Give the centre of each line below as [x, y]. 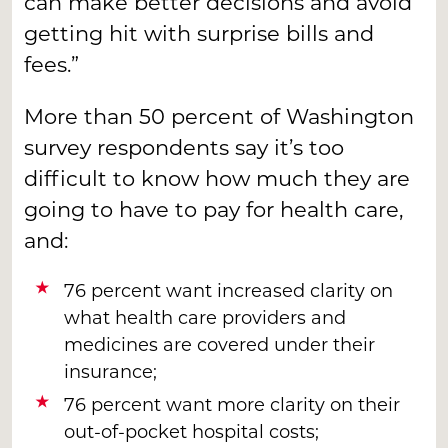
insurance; [110, 370]
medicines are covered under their [219, 343]
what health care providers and [205, 316]
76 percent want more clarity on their [232, 403]
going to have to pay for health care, [213, 208]
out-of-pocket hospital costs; [191, 430]
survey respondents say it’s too [184, 146]
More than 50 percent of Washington [219, 115]
